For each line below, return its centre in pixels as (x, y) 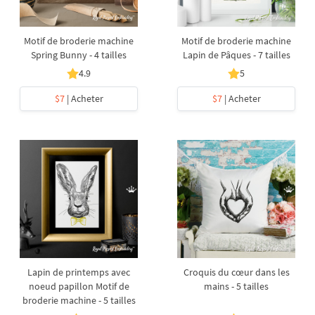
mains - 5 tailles (236, 286)
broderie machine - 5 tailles (79, 300)
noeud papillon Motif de (79, 286)
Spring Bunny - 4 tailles (79, 55)
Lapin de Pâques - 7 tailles (236, 55)
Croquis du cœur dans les (236, 272)
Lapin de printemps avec (79, 272)
